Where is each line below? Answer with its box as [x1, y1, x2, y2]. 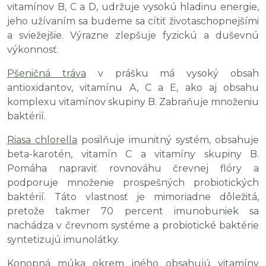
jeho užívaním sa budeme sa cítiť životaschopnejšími [7, 15, 259, 27]
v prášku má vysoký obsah [85, 68, 259, 79]
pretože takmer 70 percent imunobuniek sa [7, 205, 259, 217]
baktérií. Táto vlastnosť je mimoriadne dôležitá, [7, 191, 259, 202]
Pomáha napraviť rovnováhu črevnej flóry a [7, 163, 259, 174]
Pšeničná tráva [7, 68, 86, 79]
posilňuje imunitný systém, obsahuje [77, 134, 259, 145]
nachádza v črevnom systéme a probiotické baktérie [7, 220, 259, 231]
